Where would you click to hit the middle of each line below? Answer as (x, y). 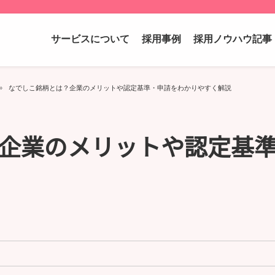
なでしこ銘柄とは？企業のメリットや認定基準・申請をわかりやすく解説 (120, 88)
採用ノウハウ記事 (233, 39)
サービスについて (90, 39)
